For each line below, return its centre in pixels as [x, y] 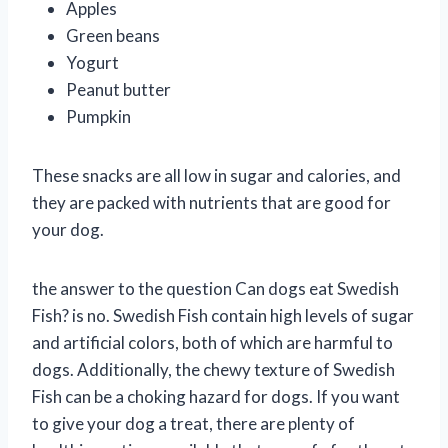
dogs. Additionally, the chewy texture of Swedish [213, 369]
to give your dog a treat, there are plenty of [193, 423]
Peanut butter [118, 89]
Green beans [113, 35]
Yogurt [92, 62]
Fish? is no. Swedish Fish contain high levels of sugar [223, 315]
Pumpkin [98, 116]
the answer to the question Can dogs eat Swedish [215, 288]
